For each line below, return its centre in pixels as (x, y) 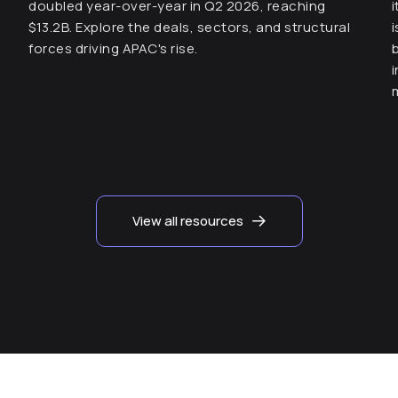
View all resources (187, 221)
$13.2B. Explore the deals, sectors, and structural (190, 27)
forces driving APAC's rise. (113, 48)
